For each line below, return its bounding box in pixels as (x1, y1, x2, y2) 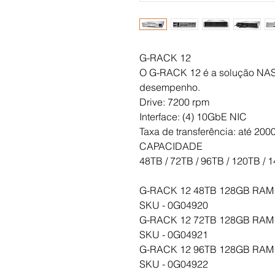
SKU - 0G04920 (139, 199, 208, 212)
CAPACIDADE (139, 140, 203, 153)
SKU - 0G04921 (139, 228, 208, 241)
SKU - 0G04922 (139, 258, 208, 271)
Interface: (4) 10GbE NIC (139, 110, 247, 123)
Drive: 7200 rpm (139, 96, 209, 109)
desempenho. (139, 81, 200, 94)
